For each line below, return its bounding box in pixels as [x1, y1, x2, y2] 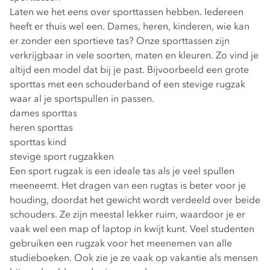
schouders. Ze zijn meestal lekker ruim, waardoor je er [10, 208, 245, 220]
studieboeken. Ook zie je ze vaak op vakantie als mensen [10, 251, 258, 263]
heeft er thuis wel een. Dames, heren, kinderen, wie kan [10, 20, 250, 32]
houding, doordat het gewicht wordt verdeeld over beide [10, 193, 260, 206]
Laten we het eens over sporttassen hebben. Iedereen [10, 5, 243, 17]
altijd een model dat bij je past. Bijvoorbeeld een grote [10, 63, 249, 75]
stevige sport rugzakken [10, 150, 114, 162]
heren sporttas [10, 121, 73, 133]
